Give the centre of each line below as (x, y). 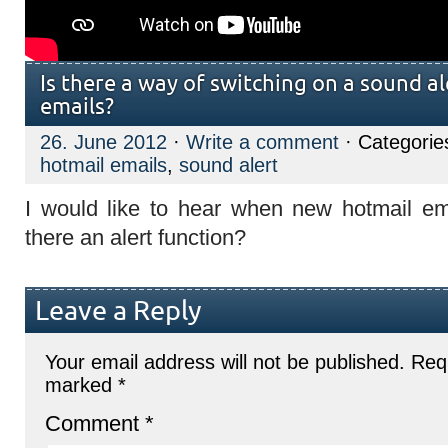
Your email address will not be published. (225, 361)
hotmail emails (103, 165)
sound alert (228, 165)
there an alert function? (135, 237)
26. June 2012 (103, 142)
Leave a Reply (118, 311)
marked (81, 384)
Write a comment (262, 142)
